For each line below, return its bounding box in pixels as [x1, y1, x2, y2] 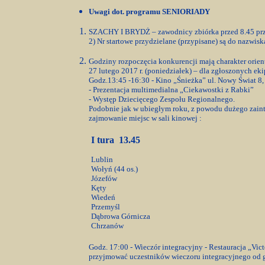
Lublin [91, 155, 113, 164]
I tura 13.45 [91, 135, 140, 145]
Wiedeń [91, 193, 115, 202]
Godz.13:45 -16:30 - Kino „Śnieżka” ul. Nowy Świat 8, [89, 76, 264, 85]
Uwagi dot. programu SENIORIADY [89, 7, 210, 16]
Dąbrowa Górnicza [91, 212, 150, 221]
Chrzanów [91, 221, 124, 230]
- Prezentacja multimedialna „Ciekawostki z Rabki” [89, 85, 256, 94]
